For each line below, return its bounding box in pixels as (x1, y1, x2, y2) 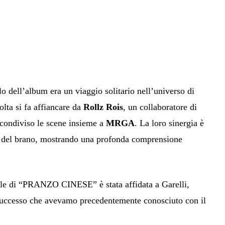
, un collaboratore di (123, 101, 197, 112)
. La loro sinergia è (135, 118, 204, 128)
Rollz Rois (83, 101, 124, 112)
